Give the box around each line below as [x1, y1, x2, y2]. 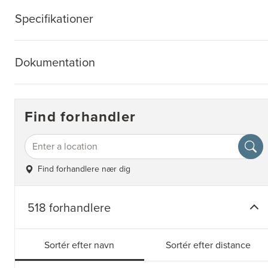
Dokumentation [15, 53, 95, 71]
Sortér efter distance [166, 238, 251, 252]
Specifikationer [15, 9, 93, 28]
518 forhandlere [28, 199, 111, 217]
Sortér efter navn [44, 238, 115, 252]
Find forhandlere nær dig [38, 163, 130, 176]
